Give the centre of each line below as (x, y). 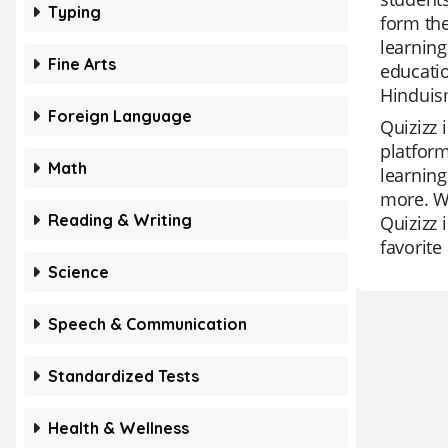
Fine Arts (82, 64)
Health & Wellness (118, 428)
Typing (74, 12)
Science (78, 272)
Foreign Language (120, 116)
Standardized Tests (123, 376)
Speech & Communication (147, 324)
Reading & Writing (120, 220)
